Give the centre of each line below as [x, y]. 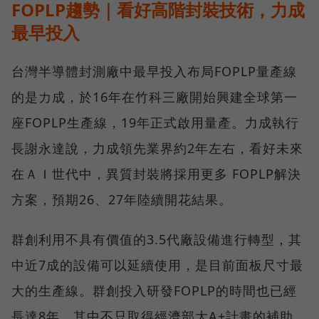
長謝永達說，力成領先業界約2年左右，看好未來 [157, 148]
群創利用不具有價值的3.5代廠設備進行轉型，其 [157, 239]
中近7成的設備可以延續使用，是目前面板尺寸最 [157, 265]
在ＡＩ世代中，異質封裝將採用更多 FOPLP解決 [156, 173]
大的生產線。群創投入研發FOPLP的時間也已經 [154, 290]
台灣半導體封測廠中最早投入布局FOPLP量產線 [154, 71]
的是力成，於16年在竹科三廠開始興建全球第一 [155, 96]
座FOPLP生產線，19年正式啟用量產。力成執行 [155, 122]
